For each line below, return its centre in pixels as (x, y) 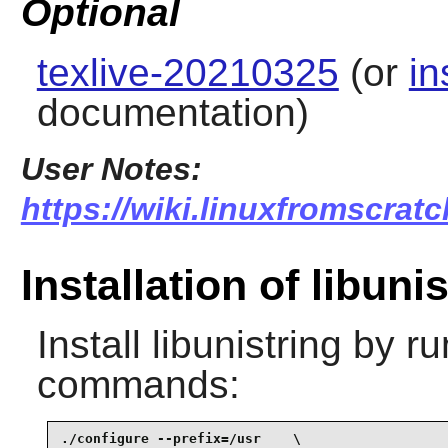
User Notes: (111, 168)
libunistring (246, 345)
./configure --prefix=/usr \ (180, 438)
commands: (138, 385)
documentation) (172, 112)
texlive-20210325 (187, 72)
